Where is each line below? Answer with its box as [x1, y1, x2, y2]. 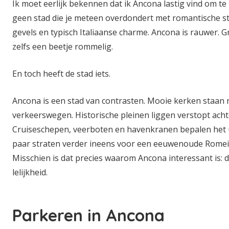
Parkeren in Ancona [12, 205, 165, 225]
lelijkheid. [12, 167, 48, 178]
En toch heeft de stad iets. [12, 68, 110, 79]
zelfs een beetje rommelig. [12, 41, 113, 52]
